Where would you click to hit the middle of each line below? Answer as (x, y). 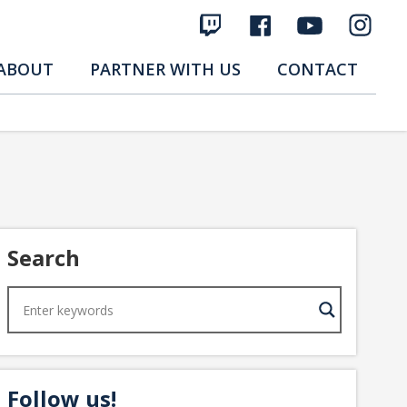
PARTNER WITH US (165, 69)
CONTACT (317, 69)
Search (44, 258)
